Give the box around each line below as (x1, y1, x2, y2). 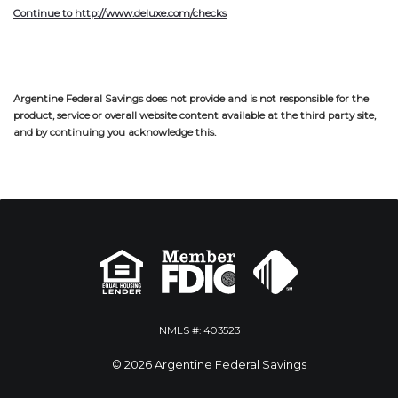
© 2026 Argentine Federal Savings (111, 357, 306, 371)
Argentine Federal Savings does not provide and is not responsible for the (13, 92, 369, 105)
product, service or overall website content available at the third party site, (13, 108, 376, 122)
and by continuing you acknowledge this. (13, 125, 216, 139)
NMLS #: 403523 (158, 323, 240, 337)
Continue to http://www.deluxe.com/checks (13, 6, 227, 20)
